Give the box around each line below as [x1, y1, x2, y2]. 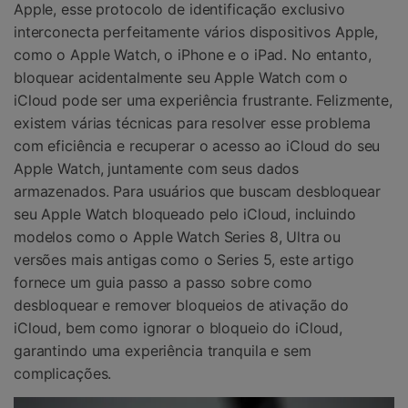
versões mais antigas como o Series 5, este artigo [14, 250, 354, 270]
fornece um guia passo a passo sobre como [14, 273, 312, 292]
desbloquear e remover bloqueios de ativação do [14, 296, 350, 315]
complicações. [14, 364, 112, 383]
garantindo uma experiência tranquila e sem [14, 342, 311, 361]
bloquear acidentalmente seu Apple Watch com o [14, 68, 349, 87]
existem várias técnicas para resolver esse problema [14, 114, 371, 133]
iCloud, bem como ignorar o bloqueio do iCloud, [14, 319, 343, 338]
